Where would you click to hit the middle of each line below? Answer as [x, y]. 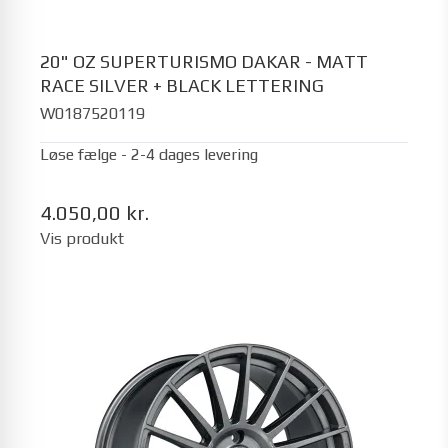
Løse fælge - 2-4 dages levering [149, 154]
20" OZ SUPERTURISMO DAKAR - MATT [204, 61]
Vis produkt [82, 238]
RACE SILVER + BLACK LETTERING [182, 85]
